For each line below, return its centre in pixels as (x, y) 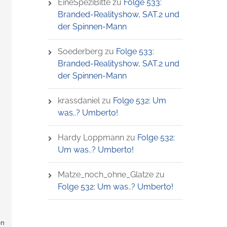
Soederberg (80, 51)
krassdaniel (79, 101)
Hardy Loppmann (91, 138)
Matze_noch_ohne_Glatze (105, 175)
